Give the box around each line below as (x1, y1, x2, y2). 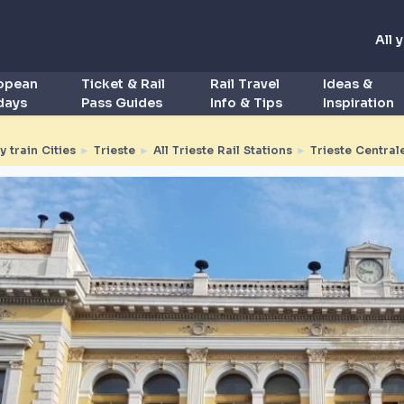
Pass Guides (81, 95, 163, 111)
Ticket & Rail (81, 76, 166, 92)
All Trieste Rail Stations (153, 143, 292, 157)
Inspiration (322, 95, 394, 111)
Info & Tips (209, 95, 282, 111)
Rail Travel (209, 76, 280, 92)
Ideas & (322, 76, 372, 92)
